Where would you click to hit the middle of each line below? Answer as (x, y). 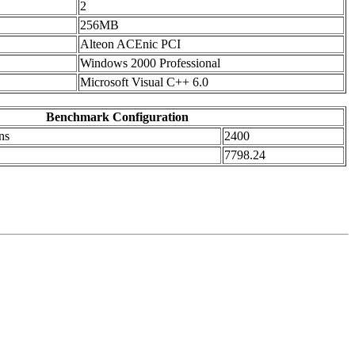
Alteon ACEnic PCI (130, 44)
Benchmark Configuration (117, 117)
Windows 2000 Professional (150, 63)
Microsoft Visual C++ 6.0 (144, 82)
